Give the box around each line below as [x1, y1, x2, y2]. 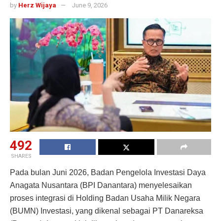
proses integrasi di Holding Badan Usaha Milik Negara [10, 193, 200, 202]
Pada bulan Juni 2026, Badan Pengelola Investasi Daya [10, 168, 206, 177]
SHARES [10, 152, 32, 159]
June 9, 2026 [72, 1, 108, 9]
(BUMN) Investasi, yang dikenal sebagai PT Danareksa [10, 206, 203, 215]
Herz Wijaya [18, 1, 56, 9]
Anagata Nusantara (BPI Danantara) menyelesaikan [10, 181, 192, 189]
